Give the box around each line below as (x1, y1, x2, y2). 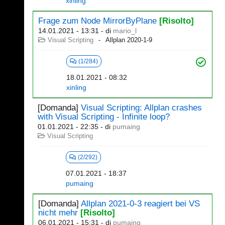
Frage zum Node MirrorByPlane (38, 16, 157, 26)
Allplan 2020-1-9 (105, 36, 152, 44)
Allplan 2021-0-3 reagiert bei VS (81, 199, 200, 208)
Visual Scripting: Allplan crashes (81, 103, 202, 113)
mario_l (113, 27, 137, 35)
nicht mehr (38, 208, 78, 217)
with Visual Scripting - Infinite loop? (38, 112, 170, 122)
